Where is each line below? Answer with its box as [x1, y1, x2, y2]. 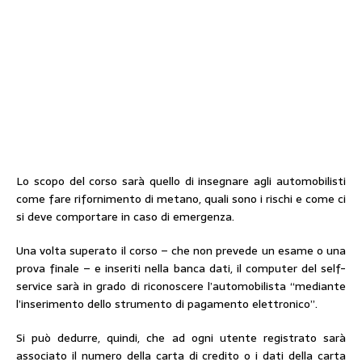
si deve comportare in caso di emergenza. [16, 208, 234, 225]
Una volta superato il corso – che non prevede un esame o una [16, 242, 346, 259]
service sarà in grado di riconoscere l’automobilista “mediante [16, 277, 346, 295]
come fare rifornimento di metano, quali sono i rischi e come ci [16, 190, 346, 208]
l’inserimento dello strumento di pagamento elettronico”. [16, 295, 318, 313]
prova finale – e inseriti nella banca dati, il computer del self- [16, 259, 346, 277]
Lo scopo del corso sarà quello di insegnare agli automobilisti [16, 172, 346, 190]
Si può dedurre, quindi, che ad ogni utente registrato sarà [16, 329, 346, 347]
